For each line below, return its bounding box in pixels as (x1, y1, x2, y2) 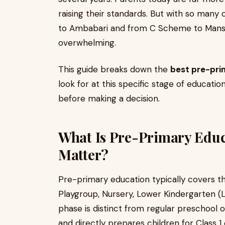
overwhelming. (58, 37, 116, 48)
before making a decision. (58, 93, 160, 104)
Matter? (58, 145, 109, 164)
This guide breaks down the (58, 64, 170, 75)
